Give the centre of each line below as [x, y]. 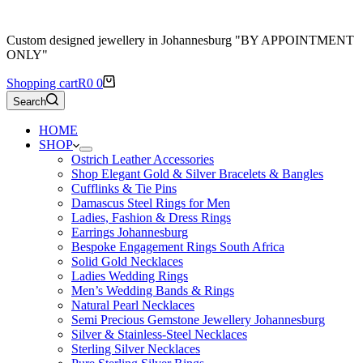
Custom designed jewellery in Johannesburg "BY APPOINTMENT [180, 40]
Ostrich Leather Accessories [143, 159]
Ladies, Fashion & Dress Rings [151, 218]
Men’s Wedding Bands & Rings [153, 290]
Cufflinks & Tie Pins [124, 188]
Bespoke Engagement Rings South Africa [178, 247]
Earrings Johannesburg [130, 232]
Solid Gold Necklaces [127, 261]
